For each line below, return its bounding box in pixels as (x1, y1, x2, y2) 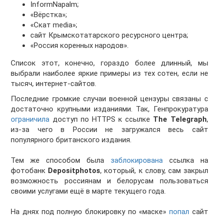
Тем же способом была (11, 156, 110, 165)
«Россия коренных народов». (30, 41, 129, 50)
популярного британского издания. (11, 135, 132, 145)
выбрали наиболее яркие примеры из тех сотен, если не (11, 69, 208, 78)
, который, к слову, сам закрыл (100, 166, 208, 175)
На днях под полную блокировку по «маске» (11, 207, 169, 217)
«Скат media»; (30, 21, 78, 30)
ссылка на (162, 156, 208, 165)
